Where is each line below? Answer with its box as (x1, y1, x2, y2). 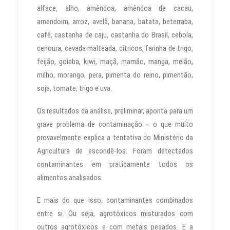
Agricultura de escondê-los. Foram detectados (37, 146, 193, 156)
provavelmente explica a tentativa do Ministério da (37, 132, 193, 142)
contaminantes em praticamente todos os (37, 159, 193, 169)
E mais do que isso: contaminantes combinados (37, 195, 193, 205)
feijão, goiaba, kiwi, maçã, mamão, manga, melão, (37, 56, 193, 66)
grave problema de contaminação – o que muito (37, 119, 193, 129)
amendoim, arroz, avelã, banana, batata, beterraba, (37, 16, 193, 26)
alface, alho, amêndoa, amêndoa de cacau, (37, 3, 193, 13)
